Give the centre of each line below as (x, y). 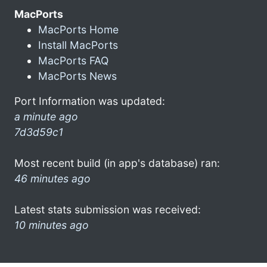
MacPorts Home (78, 29)
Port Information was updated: (90, 101)
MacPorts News (77, 76)
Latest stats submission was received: (108, 209)
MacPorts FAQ (73, 60)
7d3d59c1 (39, 132)
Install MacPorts (78, 45)
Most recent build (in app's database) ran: (117, 163)
